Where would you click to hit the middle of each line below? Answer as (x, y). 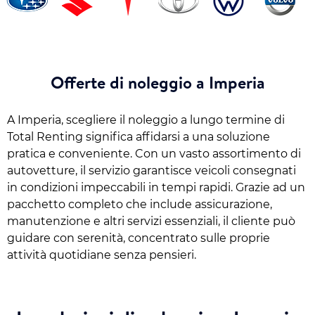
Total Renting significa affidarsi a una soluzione (139, 136)
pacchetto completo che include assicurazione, (140, 204)
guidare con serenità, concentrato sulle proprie (139, 238)
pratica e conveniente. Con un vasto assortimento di (154, 153)
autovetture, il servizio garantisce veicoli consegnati (152, 170)
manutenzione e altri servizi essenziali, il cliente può (151, 221)
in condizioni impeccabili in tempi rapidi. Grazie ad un (156, 187)
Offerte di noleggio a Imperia (157, 82)
